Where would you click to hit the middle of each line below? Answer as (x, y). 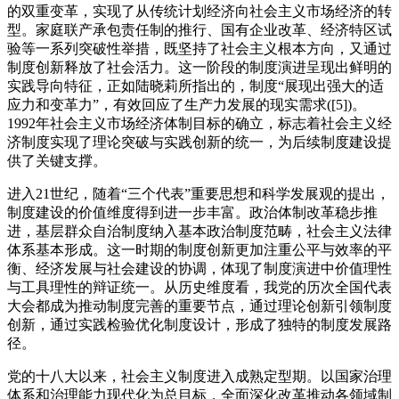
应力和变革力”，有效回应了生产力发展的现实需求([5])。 (187, 105)
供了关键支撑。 (57, 161)
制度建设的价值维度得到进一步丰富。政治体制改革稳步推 (192, 213)
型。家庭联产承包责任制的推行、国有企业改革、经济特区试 (199, 30)
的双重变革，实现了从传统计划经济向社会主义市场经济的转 (199, 12)
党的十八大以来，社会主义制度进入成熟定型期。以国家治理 (199, 377)
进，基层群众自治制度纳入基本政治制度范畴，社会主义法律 (199, 232)
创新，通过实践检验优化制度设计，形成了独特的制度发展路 (199, 325)
